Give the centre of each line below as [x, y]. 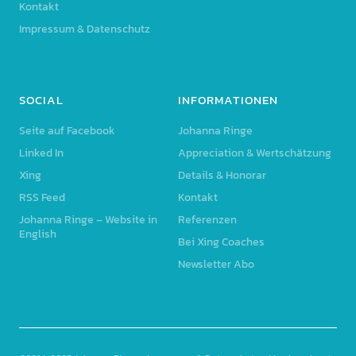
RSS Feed [42, 198]
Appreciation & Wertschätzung [255, 153]
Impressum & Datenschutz [84, 29]
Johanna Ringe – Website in [88, 220]
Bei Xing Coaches [221, 242]
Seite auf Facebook [67, 131]
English [37, 234]
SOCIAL [41, 100]
